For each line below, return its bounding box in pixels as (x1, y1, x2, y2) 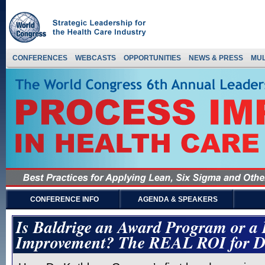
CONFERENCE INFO (30, 195, 99, 203)
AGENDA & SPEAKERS (138, 195, 218, 203)
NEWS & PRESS (189, 54, 243, 62)
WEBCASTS (75, 54, 116, 62)
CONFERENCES (12, 54, 67, 62)
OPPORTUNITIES (124, 54, 181, 62)
